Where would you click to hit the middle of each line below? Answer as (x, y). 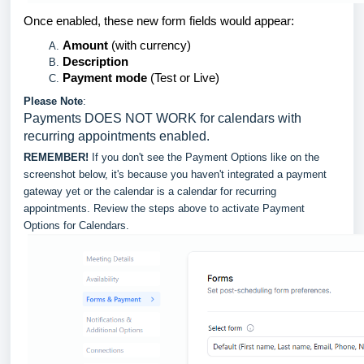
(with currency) (149, 45)
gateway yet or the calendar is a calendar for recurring (150, 191)
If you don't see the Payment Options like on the (204, 157)
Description (95, 61)
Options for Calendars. (76, 225)
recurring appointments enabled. (117, 136)
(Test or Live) (183, 77)
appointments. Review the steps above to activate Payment (164, 208)
